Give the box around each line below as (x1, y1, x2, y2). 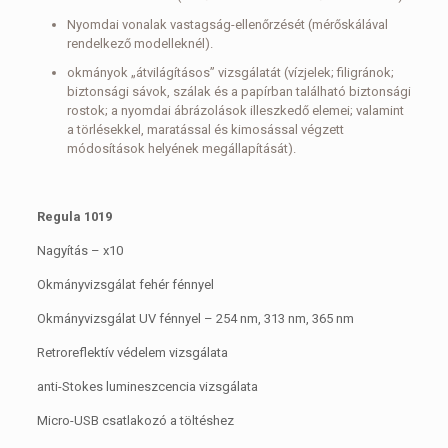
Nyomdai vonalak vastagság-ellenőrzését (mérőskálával (66, 17, 388, 32)
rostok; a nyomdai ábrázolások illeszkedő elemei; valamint (66, 103, 404, 118)
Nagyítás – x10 (36, 243, 123, 258)
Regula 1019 (36, 209, 112, 224)
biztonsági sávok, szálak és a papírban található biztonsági (66, 84, 411, 99)
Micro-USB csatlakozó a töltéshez (36, 413, 234, 428)
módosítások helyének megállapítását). (66, 141, 296, 156)
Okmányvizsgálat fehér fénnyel (36, 277, 214, 292)
